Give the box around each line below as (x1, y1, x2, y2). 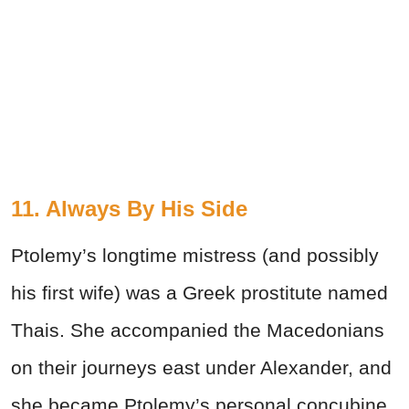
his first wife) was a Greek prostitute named (11, 281, 388, 303)
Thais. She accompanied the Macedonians (11, 319, 384, 341)
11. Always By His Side (11, 195, 247, 221)
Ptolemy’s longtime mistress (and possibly (11, 244, 379, 266)
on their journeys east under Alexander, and (11, 356, 392, 378)
